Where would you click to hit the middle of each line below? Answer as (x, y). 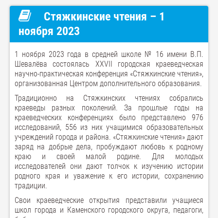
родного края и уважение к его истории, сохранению (109, 176)
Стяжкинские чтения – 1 (103, 17)
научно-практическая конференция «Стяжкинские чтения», (109, 74)
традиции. (31, 186)
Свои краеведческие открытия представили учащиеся (109, 200)
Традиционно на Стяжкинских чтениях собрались (109, 98)
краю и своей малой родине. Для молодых (109, 156)
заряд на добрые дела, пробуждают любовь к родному (109, 147)
